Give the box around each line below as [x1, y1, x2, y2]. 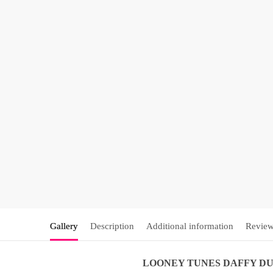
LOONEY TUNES [142, 258, 223, 269]
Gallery [49, 221, 78, 232]
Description [90, 221, 134, 232]
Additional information [146, 221, 233, 232]
